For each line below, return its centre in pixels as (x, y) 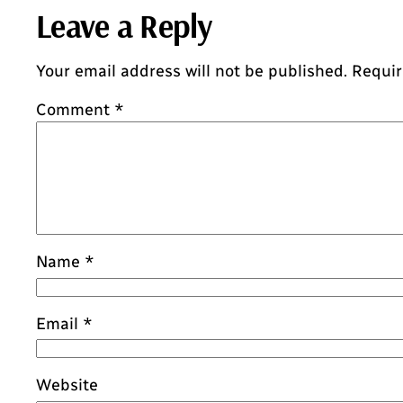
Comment (75, 110)
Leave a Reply (124, 26)
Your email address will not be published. (192, 72)
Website (67, 385)
